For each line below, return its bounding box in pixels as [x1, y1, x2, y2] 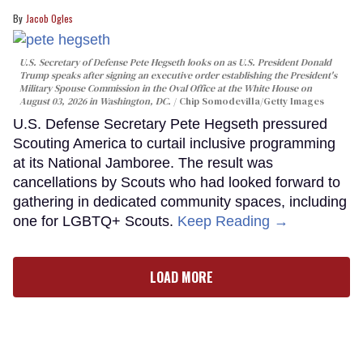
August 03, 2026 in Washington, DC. [19, 94, 173, 108]
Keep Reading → [177, 212, 288, 229]
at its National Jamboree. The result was [13, 154, 273, 171]
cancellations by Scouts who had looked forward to [13, 173, 340, 190]
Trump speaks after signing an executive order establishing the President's [19, 68, 337, 82]
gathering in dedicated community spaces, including [13, 193, 347, 210]
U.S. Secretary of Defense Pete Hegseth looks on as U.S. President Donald [19, 55, 331, 69]
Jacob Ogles [26, 11, 73, 26]
